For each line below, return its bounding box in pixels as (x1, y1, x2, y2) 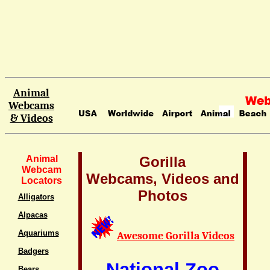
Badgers (17, 246, 49, 256)
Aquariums (17, 228, 59, 237)
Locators (21, 175, 62, 186)
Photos (137, 187, 187, 204)
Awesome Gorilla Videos (117, 230, 234, 242)
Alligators (17, 192, 54, 201)
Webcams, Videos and (86, 171, 239, 187)
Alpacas (17, 210, 48, 219)
